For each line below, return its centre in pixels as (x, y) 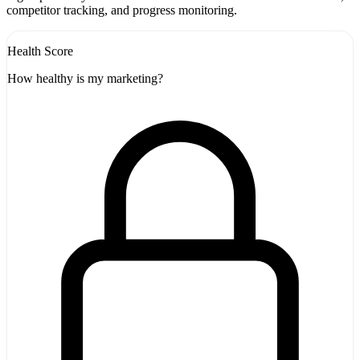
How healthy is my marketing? (85, 79)
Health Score (40, 51)
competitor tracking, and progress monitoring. (122, 10)
